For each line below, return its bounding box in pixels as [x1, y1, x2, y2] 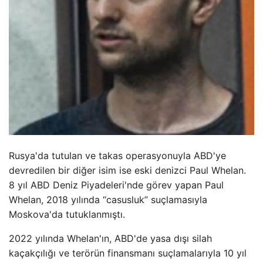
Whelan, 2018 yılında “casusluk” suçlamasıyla [9, 193, 207, 205]
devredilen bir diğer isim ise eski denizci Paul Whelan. [9, 164, 246, 176]
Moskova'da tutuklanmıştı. [9, 208, 125, 220]
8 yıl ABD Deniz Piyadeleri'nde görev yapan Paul [9, 178, 224, 191]
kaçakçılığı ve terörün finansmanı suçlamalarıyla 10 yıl [9, 247, 247, 259]
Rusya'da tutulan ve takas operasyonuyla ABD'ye [9, 149, 226, 161]
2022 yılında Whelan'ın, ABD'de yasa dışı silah [9, 232, 212, 244]
